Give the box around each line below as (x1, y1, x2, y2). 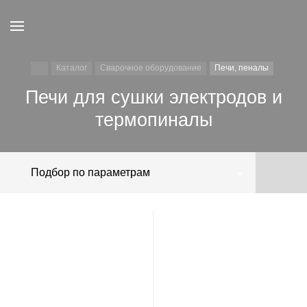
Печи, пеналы (214, 63, 269, 73)
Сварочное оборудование (99, 63, 201, 73)
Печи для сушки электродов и (25, 87, 282, 108)
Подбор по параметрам (31, 167, 150, 178)
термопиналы (95, 110, 212, 130)
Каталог (56, 63, 87, 73)
